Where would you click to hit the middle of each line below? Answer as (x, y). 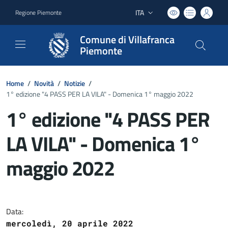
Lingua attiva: (155, 17)
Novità (44, 83)
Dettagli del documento (88, 194)
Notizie (75, 83)
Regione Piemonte (38, 12)
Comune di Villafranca (127, 39)
